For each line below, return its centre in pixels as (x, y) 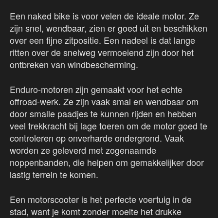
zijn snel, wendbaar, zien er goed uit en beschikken (109, 28)
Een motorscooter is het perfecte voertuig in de (101, 199)
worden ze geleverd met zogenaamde (83, 150)
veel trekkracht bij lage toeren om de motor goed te (109, 126)
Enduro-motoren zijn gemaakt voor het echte (96, 89)
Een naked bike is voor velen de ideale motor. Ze (104, 16)
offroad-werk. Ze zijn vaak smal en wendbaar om (104, 101)
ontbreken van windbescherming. (74, 64)
